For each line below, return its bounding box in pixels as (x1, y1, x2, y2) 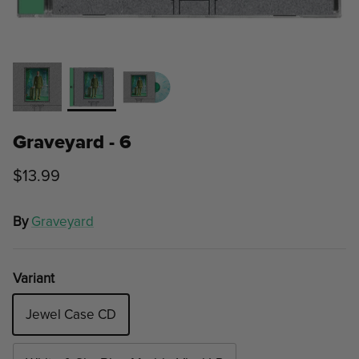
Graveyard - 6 (13, 131, 131, 155)
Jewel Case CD (26, 306, 116, 324)
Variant (13, 270, 54, 288)
